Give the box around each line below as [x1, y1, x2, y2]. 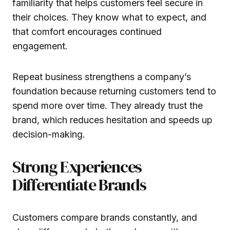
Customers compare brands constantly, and [12, 212, 197, 223]
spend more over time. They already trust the [12, 100, 203, 111]
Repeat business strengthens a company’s [12, 71, 191, 82]
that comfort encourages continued [12, 26, 162, 37]
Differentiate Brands [12, 173, 146, 196]
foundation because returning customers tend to [12, 85, 216, 97]
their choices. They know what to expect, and [12, 11, 206, 23]
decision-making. [12, 128, 85, 140]
